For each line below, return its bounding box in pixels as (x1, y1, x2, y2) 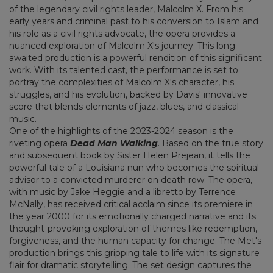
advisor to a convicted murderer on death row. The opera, (9, 174, 252, 185)
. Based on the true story (158, 137, 263, 149)
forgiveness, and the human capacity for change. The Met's (9, 235, 261, 246)
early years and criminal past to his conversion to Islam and (9, 15, 258, 27)
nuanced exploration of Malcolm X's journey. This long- (9, 40, 238, 51)
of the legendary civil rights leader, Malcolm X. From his (9, 3, 243, 15)
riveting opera (9, 137, 70, 149)
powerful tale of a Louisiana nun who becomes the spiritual (9, 161, 259, 173)
